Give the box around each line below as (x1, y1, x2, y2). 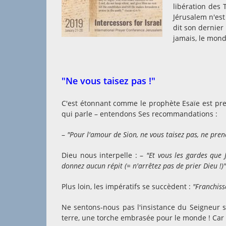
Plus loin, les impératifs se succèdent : (62, 182, 193, 191)
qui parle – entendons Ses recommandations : (62, 109, 217, 119)
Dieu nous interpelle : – (62, 150, 146, 160)
